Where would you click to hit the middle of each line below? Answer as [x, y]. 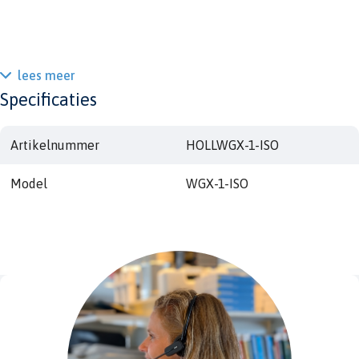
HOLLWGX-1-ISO [232, 145]
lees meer [46, 75]
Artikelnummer [54, 145]
